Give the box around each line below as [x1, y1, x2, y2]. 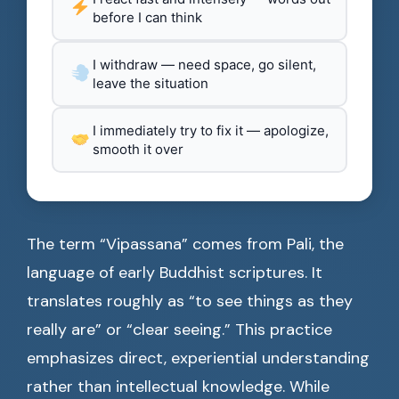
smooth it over [93, 141, 183, 159]
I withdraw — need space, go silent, [93, 56, 316, 74]
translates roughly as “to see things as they [27, 290, 353, 313]
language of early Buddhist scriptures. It [27, 262, 322, 284]
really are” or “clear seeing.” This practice [27, 319, 332, 341]
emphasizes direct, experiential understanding [27, 347, 370, 370]
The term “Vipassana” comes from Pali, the [27, 233, 344, 256]
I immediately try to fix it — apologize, [93, 122, 329, 140]
